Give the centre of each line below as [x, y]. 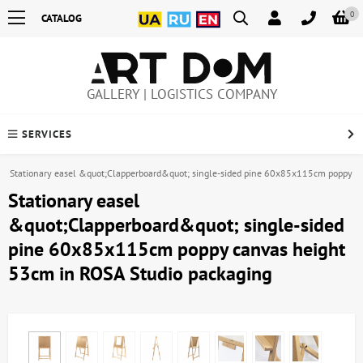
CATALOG [62, 18]
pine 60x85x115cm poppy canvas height [177, 250]
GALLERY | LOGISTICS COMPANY [181, 94]
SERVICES [47, 135]
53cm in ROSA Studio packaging [140, 274]
